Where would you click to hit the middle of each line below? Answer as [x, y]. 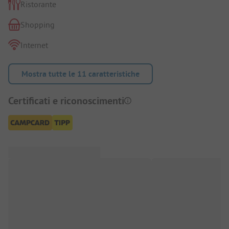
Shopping [38, 24]
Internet [34, 45]
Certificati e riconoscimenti [66, 100]
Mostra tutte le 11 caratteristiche [81, 74]
